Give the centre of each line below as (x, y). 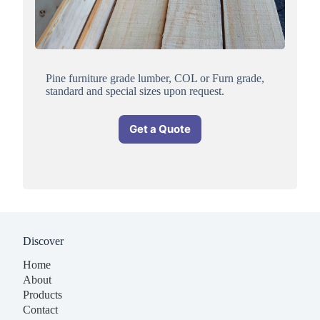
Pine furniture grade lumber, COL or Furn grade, (155, 78)
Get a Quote (160, 129)
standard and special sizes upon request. (135, 91)
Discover (43, 241)
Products (42, 294)
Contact (40, 309)
